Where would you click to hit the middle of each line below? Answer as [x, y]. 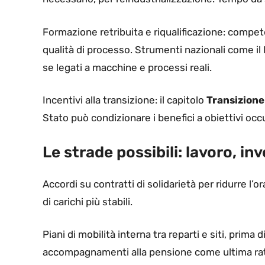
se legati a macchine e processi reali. [127, 67]
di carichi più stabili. [88, 201]
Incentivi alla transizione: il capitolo [125, 100]
